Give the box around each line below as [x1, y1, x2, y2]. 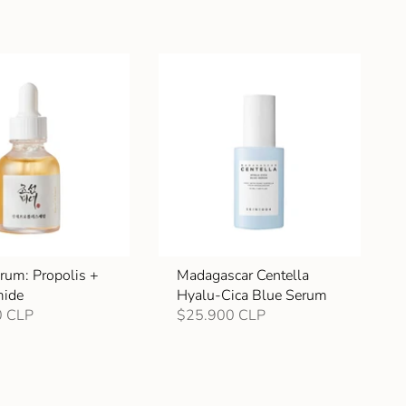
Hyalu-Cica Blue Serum [176, 285, 327, 305]
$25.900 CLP [176, 304, 266, 325]
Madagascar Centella [176, 265, 309, 285]
